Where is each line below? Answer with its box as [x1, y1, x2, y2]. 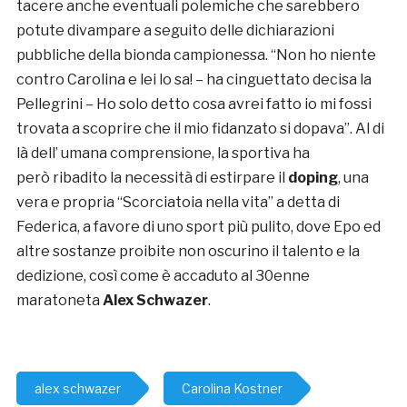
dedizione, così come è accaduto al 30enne [15, 267, 310, 285]
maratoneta [15, 292, 103, 310]
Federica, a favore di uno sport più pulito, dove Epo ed [15, 218, 381, 236]
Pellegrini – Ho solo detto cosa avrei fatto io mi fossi [15, 95, 372, 114]
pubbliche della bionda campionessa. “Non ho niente [15, 46, 376, 65]
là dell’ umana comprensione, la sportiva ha [15, 144, 310, 163]
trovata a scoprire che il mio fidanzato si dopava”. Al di [15, 120, 384, 138]
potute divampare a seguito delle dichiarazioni [15, 22, 334, 40]
